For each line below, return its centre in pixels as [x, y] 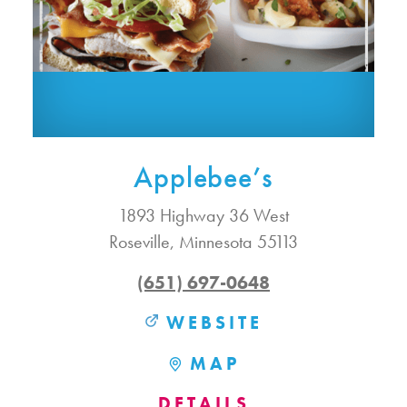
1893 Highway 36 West [203, 216]
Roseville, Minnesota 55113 [203, 242]
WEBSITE [214, 323]
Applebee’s [203, 178]
